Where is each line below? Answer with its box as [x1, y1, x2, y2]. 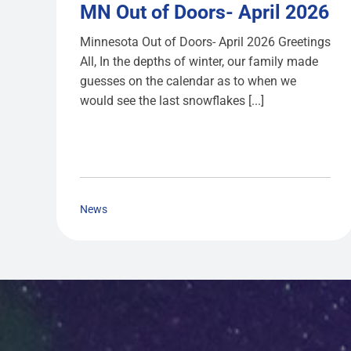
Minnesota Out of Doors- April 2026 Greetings [79, 34, 331, 50]
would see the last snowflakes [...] [79, 93, 264, 109]
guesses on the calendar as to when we [79, 74, 296, 89]
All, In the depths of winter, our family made [79, 54, 318, 70]
